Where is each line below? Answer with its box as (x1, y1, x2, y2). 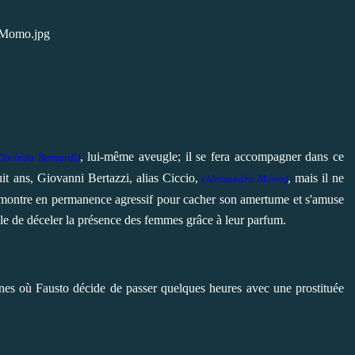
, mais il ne (287, 170, 345, 185)
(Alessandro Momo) (202, 172, 288, 185)
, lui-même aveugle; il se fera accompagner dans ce (79, 149, 345, 163)
